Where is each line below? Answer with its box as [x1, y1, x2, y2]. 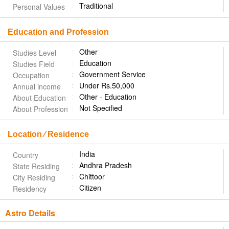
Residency [13, 184, 47, 194]
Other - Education [79, 91, 141, 102]
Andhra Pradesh [79, 160, 132, 170]
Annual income [13, 81, 61, 91]
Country [13, 150, 38, 160]
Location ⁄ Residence [8, 130, 89, 139]
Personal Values [13, 2, 65, 12]
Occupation [13, 70, 50, 80]
